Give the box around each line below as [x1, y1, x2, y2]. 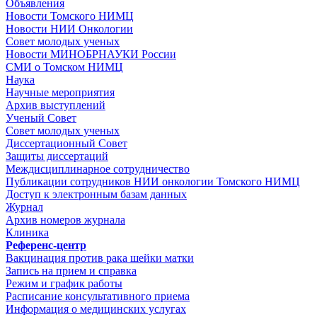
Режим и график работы [6, 277, 122, 289]
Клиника [6, 226, 49, 238]
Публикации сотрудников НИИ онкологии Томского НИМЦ [6, 175, 300, 188]
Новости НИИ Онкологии [6, 22, 133, 35]
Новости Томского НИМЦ [6, 9, 134, 22]
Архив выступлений [6, 98, 105, 111]
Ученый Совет [6, 111, 76, 124]
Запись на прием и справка [6, 264, 137, 277]
